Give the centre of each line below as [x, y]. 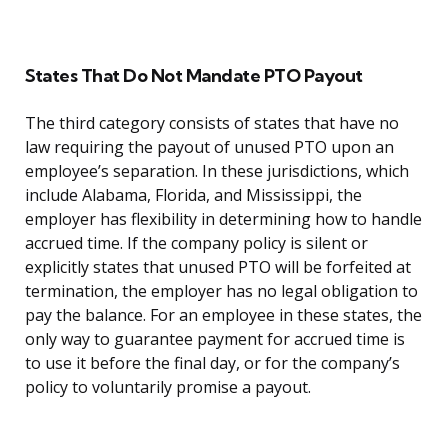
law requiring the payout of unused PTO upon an [209, 147]
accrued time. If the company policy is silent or [196, 243]
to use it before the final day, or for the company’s [212, 363]
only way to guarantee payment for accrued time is [215, 339]
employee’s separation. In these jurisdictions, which [217, 171]
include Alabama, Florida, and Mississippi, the [193, 195]
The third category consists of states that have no [212, 123]
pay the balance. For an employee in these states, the [223, 315]
